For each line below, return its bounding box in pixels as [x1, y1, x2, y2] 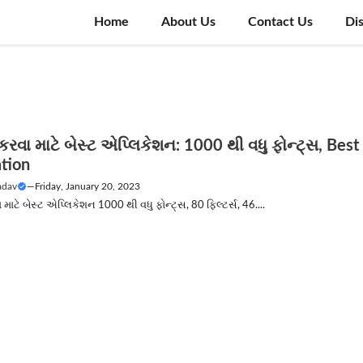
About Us [161, 15, 216, 28]
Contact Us [248, 15, 313, 28]
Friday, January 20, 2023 [35, 181, 141, 191]
